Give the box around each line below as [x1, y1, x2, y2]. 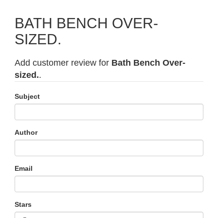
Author [15, 128, 37, 136]
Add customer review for [15, 58, 111, 68]
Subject [15, 92, 40, 100]
